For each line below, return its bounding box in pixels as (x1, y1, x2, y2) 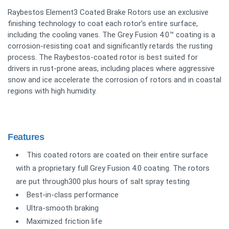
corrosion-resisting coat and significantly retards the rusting (8, 41, 213, 51)
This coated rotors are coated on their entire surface (27, 150, 208, 160)
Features (8, 132, 44, 143)
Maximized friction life (27, 217, 102, 226)
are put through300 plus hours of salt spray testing (16, 177, 190, 187)
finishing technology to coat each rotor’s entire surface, (8, 19, 198, 29)
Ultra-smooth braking (27, 203, 99, 213)
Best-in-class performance (27, 190, 119, 200)
